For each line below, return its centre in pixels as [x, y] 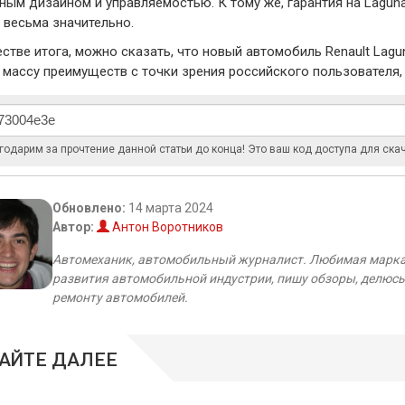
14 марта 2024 [169, 207]
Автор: [73, 226]
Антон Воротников [166, 226]
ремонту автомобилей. [120, 297]
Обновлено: [89, 207]
